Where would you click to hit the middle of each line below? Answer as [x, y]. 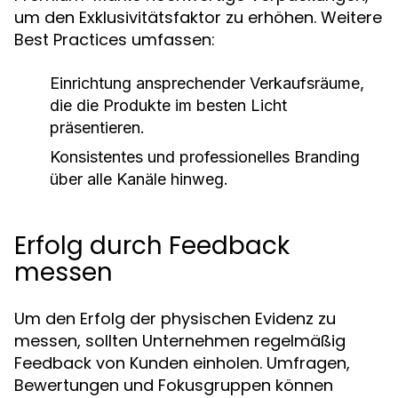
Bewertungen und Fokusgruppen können [174, 385]
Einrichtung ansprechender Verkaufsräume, [207, 83]
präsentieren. [97, 127]
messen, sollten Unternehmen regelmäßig [180, 341]
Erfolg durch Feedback [152, 246]
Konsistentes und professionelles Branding [205, 157]
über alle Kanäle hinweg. [139, 179]
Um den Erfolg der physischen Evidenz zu [175, 318]
